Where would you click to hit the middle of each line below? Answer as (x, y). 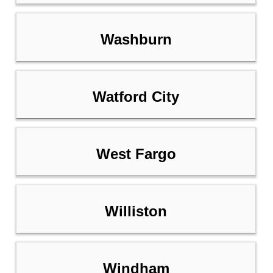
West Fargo (136, 154)
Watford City (136, 97)
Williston (136, 211)
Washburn (136, 40)
